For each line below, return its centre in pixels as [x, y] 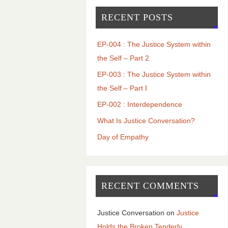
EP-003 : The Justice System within [154, 74]
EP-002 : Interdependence [139, 104]
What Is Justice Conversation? [146, 120]
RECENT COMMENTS [150, 186]
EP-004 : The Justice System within [154, 44]
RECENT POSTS [137, 17]
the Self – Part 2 [123, 58]
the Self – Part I [122, 88]
